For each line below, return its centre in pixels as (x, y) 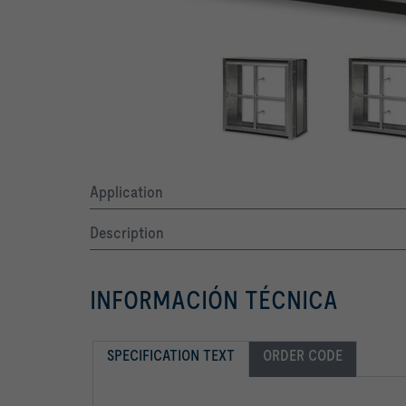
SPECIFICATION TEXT (171, 355)
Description (127, 232)
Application (126, 191)
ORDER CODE (303, 355)
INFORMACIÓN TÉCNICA (214, 300)
